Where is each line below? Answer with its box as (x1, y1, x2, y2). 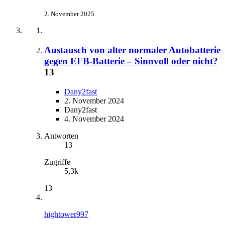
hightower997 (44, 209, 88, 218)
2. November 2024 (64, 96, 124, 105)
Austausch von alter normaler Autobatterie (44, 44, 220, 55)
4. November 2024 (64, 114, 124, 123)
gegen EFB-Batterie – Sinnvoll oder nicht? (44, 55, 218, 66)
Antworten (44, 131, 78, 140)
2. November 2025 (44, 10, 94, 18)
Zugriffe (44, 157, 70, 166)
